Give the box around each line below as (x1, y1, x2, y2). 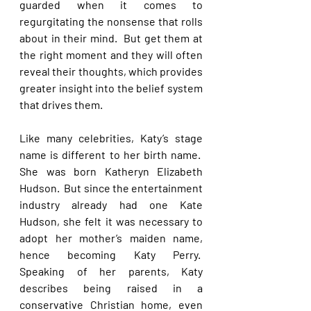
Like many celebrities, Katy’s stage (19, 131, 203, 144)
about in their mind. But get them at (19, 31, 203, 44)
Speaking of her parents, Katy (19, 264, 203, 278)
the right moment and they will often (19, 48, 203, 61)
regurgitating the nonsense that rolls (19, 15, 203, 28)
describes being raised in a (19, 281, 203, 294)
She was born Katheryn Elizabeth (19, 165, 203, 178)
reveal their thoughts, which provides (19, 65, 203, 78)
